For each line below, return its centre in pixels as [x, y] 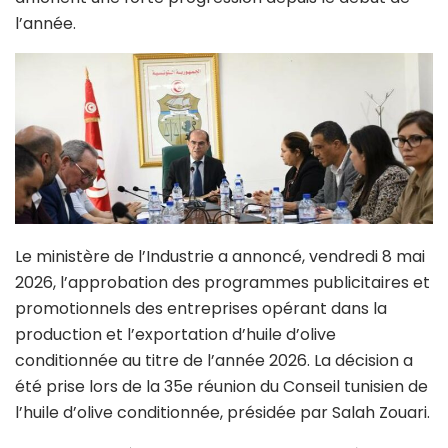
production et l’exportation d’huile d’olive [175, 335]
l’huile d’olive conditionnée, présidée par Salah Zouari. [222, 413]
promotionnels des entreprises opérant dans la [201, 309]
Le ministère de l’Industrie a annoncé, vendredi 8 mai [220, 257]
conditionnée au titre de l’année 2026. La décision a [214, 361]
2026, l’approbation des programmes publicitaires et [222, 283]
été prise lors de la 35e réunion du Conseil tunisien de [221, 387]
